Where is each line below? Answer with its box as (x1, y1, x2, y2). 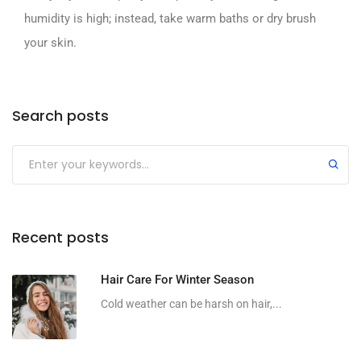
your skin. (24, 35, 77, 50)
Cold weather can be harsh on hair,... (101, 297, 282, 310)
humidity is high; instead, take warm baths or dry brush (24, 10, 316, 26)
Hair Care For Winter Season (101, 272, 254, 287)
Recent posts (12, 226, 109, 247)
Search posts (12, 105, 109, 126)
